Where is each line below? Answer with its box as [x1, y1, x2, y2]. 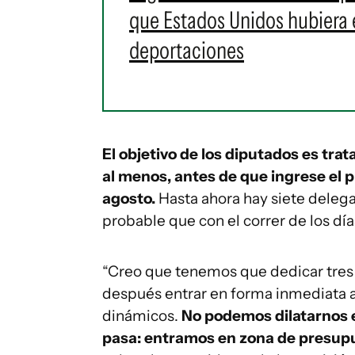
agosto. [102, 189, 155, 208]
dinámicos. [102, 307, 181, 325]
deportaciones [129, 36, 244, 65]
